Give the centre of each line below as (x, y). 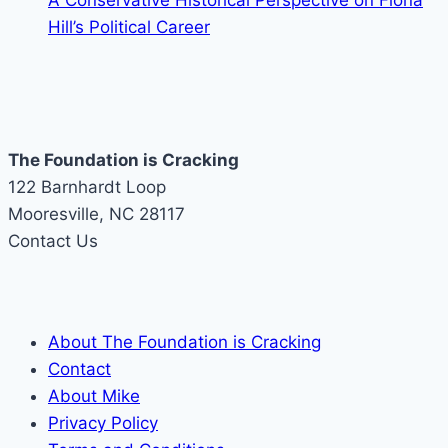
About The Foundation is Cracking (184, 342)
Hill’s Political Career (129, 27)
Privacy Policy (103, 423)
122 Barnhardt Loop (87, 187)
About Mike (94, 396)
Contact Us (53, 241)
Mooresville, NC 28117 (96, 214)
